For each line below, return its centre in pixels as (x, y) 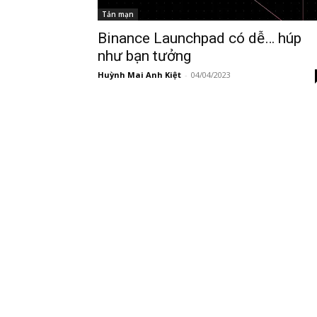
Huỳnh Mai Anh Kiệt (139, 75)
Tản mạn (118, 14)
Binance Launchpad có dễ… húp (200, 38)
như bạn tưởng (144, 56)
